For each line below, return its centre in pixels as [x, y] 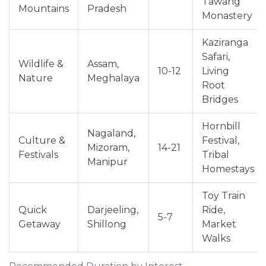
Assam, [103, 64]
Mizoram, [108, 148]
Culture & [42, 141]
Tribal [216, 155]
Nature [36, 78]
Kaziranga [225, 43]
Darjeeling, [113, 210]
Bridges [220, 100]
